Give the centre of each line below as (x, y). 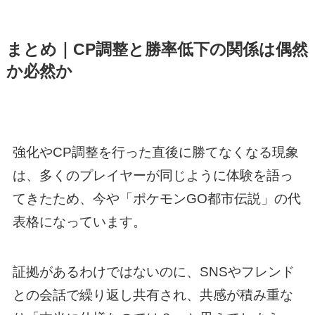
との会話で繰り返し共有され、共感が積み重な (153, 295)
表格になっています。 (79, 221)
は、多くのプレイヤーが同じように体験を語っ (153, 175)
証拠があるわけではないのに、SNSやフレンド (153, 271)
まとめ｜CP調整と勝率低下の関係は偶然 (157, 50)
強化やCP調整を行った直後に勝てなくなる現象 (155, 152)
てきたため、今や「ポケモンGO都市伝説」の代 (156, 198)
